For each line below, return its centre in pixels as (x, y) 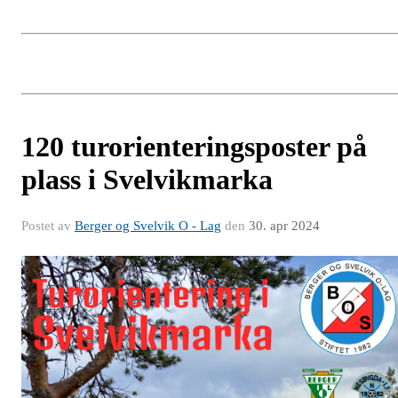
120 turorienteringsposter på (194, 146)
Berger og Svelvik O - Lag (148, 225)
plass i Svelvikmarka (147, 179)
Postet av (48, 225)
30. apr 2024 (284, 225)
